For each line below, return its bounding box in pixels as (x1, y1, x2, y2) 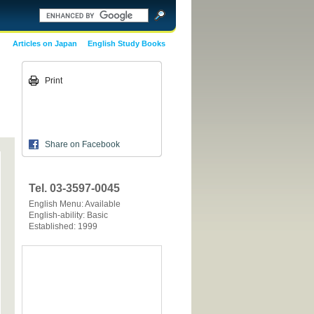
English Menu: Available (29, 199, 121, 209)
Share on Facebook (45, 139, 120, 149)
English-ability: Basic (29, 210, 108, 220)
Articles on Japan (13, 39, 77, 48)
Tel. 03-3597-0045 (29, 182, 120, 194)
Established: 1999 (29, 221, 97, 231)
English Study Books (88, 39, 165, 48)
